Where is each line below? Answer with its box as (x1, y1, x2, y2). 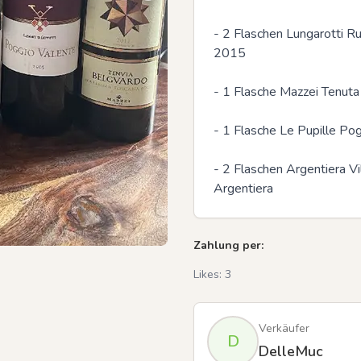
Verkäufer (259, 321, 309, 336)
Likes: (193, 267, 225, 282)
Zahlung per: (193, 238, 263, 253)
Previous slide (198, 73, 270, 89)
